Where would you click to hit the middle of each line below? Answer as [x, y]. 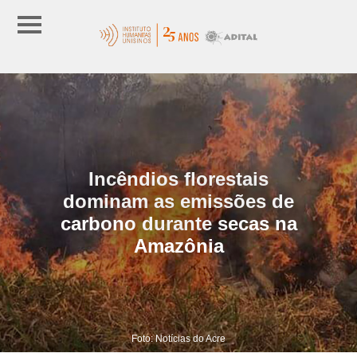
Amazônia [178, 245]
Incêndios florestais [178, 178]
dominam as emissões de [178, 201]
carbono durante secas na [178, 223]
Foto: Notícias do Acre [178, 338]
